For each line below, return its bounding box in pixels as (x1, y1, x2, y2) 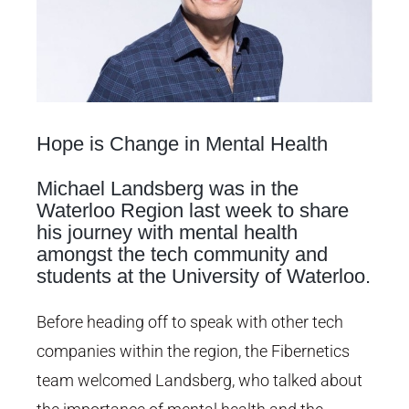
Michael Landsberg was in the (37, 176, 299, 200)
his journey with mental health (37, 220, 298, 244)
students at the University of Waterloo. (37, 264, 371, 288)
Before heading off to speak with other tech (37, 311, 343, 331)
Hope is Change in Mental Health (37, 131, 328, 155)
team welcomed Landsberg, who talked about (37, 370, 362, 390)
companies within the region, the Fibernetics (37, 341, 350, 361)
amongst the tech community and (37, 242, 328, 266)
